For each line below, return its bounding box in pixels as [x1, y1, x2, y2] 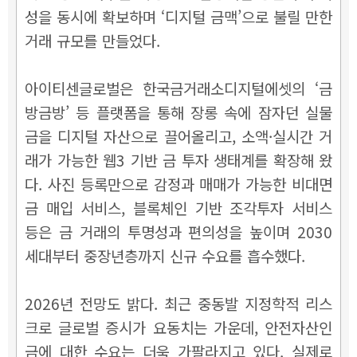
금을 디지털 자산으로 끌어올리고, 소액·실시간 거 [25, 124, 332, 147]
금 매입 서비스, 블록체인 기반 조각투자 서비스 [25, 196, 332, 218]
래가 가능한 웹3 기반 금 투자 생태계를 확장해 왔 [25, 148, 332, 171]
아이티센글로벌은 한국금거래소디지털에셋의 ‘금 [25, 76, 332, 99]
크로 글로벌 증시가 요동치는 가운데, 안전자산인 [25, 316, 332, 338]
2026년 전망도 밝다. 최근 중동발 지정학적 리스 [25, 292, 332, 314]
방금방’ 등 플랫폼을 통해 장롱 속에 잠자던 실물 [25, 100, 332, 123]
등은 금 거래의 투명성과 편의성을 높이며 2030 [25, 220, 332, 242]
